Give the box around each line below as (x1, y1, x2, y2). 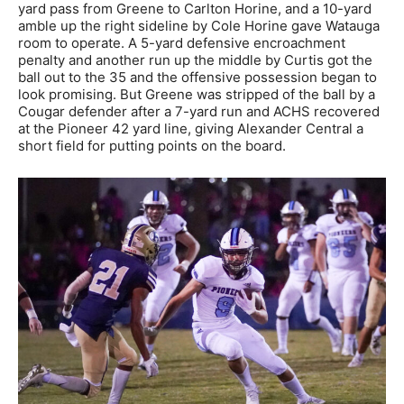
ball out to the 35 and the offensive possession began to (18, 69, 377, 87)
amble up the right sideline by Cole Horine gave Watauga (18, 17, 380, 35)
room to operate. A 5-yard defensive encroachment (18, 34, 345, 52)
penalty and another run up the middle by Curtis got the (18, 51, 372, 69)
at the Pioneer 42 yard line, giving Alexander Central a (18, 120, 363, 138)
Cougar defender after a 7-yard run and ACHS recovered (18, 103, 380, 121)
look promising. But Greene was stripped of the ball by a (18, 86, 375, 104)
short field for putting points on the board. (18, 137, 286, 155)
